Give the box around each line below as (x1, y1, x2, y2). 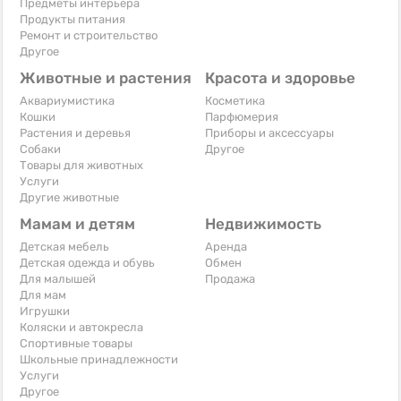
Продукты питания (20, 12, 125, 26)
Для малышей (20, 271, 96, 286)
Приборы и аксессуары (205, 125, 334, 140)
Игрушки (20, 303, 70, 318)
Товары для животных (20, 158, 143, 172)
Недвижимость (205, 214, 321, 233)
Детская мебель (20, 239, 109, 253)
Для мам (20, 287, 66, 302)
